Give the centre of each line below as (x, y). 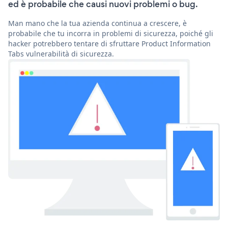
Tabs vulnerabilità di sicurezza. (61, 54)
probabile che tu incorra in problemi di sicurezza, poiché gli (111, 34)
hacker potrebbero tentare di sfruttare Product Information (109, 44)
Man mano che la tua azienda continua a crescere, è (97, 23)
